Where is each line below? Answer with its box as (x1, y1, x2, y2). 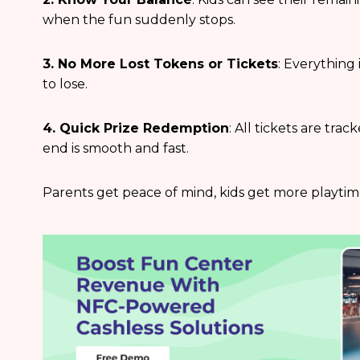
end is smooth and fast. (42, 141, 189, 157)
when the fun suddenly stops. (42, 12, 235, 28)
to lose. (42, 76, 88, 92)
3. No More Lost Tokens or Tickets (42, 56, 278, 72)
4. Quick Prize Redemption (42, 121, 229, 137)
